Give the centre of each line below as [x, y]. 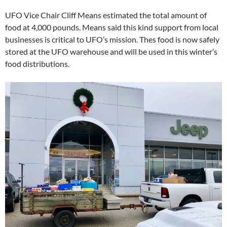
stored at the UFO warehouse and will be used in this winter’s [111, 51]
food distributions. [37, 63]
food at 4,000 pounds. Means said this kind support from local [112, 27]
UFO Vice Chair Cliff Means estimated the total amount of [106, 15]
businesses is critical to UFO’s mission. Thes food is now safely [112, 39]
